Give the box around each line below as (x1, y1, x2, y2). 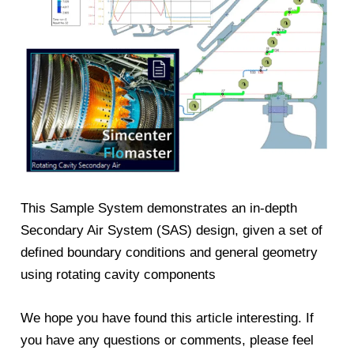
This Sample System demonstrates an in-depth (21, 200, 298, 216)
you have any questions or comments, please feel (21, 332, 314, 348)
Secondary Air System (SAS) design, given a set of (21, 222, 323, 238)
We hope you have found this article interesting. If (21, 310, 314, 326)
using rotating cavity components (21, 266, 217, 282)
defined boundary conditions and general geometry (21, 244, 318, 260)
